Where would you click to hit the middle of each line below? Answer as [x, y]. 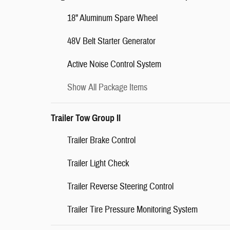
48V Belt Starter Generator [111, 41]
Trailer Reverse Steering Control [120, 187]
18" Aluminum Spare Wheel [112, 18]
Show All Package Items [107, 88]
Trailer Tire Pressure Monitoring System [132, 210]
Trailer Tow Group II [86, 118]
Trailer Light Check [98, 164]
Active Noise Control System [114, 64]
